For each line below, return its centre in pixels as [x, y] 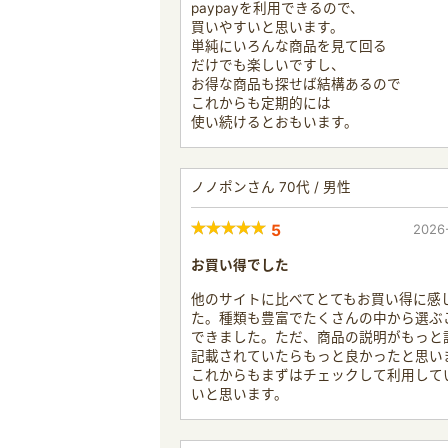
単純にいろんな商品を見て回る [289, 45]
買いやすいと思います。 [267, 26]
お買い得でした [240, 264]
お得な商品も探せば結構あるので [296, 83]
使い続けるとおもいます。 [274, 121]
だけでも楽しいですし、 [268, 64]
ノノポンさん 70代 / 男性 [271, 186]
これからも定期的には [261, 102]
